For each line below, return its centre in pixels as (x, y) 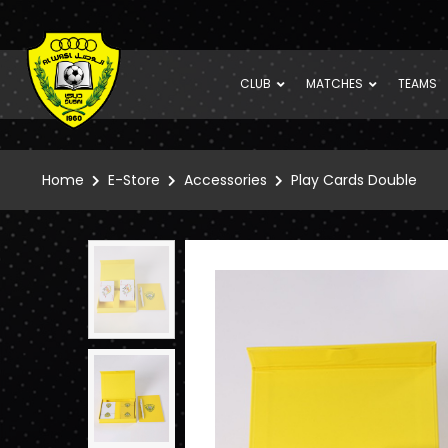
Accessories (225, 179)
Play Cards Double (354, 179)
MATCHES (335, 83)
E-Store (134, 179)
